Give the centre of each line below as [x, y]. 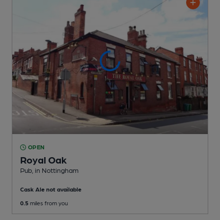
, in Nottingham [55, 170]
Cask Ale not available [51, 189]
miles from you [48, 203]
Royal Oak [43, 160]
